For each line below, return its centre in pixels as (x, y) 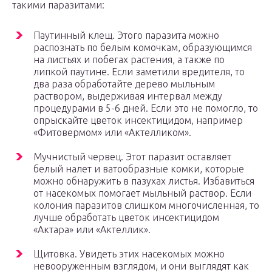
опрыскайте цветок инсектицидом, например (138, 121)
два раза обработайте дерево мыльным (124, 84)
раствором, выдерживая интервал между (128, 96)
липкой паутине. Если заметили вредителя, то (139, 72)
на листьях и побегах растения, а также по (129, 60)
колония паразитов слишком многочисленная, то (146, 206)
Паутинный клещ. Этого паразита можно (126, 36)
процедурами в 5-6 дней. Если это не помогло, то (146, 108)
